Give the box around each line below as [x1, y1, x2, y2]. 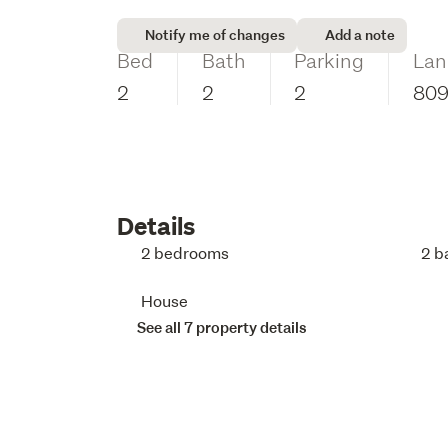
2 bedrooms [141, 242, 230, 263]
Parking [294, 47, 365, 73]
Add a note [325, 25, 396, 45]
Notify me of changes [145, 25, 286, 45]
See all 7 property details [137, 318, 308, 337]
